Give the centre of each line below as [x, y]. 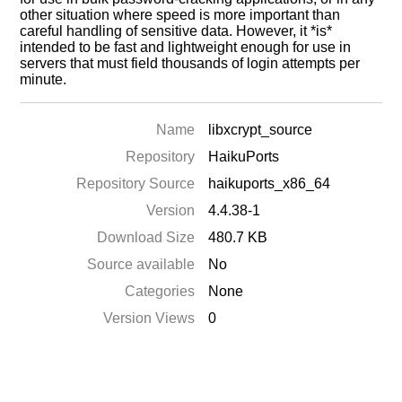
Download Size [146, 237]
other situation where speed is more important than [180, 15]
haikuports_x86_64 [270, 184]
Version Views [149, 318]
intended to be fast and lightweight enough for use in [186, 47]
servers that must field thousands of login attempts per [190, 63]
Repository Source [136, 184]
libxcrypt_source [261, 130]
